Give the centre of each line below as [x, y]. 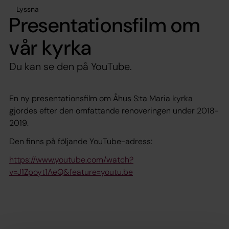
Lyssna [28, 9]
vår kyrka [51, 47]
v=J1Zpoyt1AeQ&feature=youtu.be [71, 172]
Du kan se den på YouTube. [71, 66]
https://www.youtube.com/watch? [71, 159]
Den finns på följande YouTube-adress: [81, 141]
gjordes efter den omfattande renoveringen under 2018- [114, 110]
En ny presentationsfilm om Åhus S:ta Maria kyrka [101, 98]
